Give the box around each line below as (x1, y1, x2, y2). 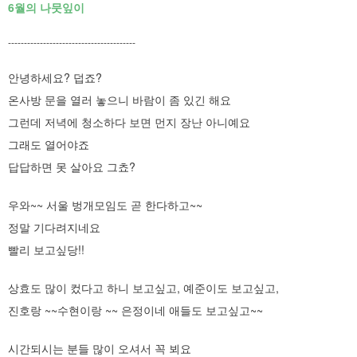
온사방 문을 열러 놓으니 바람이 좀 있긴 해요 (8, 92, 231, 108)
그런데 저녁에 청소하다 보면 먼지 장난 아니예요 (8, 114, 250, 130)
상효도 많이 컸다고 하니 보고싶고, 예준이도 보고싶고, (8, 280, 279, 296)
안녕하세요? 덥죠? (8, 69, 102, 85)
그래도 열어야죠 (8, 136, 89, 152)
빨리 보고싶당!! (8, 241, 84, 257)
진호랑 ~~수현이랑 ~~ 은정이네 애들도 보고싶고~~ (8, 302, 263, 318)
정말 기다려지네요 (8, 219, 100, 235)
